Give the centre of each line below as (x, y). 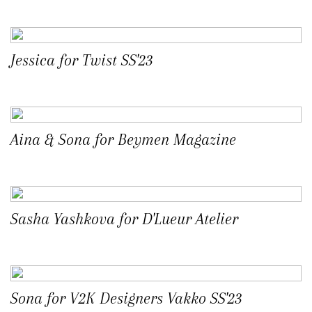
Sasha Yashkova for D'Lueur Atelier (124, 219)
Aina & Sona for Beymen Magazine (123, 140)
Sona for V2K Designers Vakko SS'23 (126, 298)
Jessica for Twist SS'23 (82, 60)
